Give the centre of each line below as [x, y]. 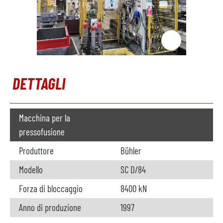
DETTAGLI [39, 83]
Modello [31, 169]
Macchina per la [45, 118]
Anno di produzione [50, 207]
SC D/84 [133, 169]
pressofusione [42, 132]
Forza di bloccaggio [51, 188]
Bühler [131, 151]
